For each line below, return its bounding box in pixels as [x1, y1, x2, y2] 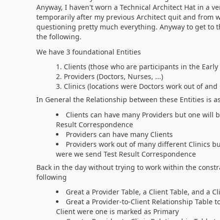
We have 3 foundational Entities [36, 47, 141, 56]
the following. [36, 32, 82, 41]
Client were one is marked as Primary [55, 207, 181, 216]
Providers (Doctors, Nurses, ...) [63, 72, 163, 81]
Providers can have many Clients [65, 129, 173, 139]
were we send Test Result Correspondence [55, 149, 196, 159]
